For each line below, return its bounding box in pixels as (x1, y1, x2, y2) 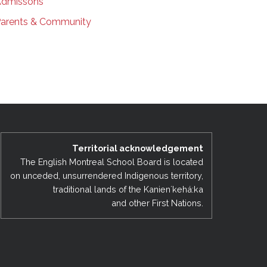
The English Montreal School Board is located (20, 156, 203, 167)
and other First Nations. (111, 197, 203, 208)
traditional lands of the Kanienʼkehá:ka (52, 184, 203, 194)
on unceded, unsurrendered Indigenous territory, (10, 170, 203, 181)
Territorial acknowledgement (72, 142, 203, 153)
